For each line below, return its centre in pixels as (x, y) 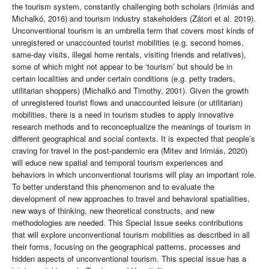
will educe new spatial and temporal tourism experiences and (117, 163)
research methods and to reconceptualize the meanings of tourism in (131, 127)
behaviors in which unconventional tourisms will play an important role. (134, 175)
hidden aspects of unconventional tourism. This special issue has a (129, 259)
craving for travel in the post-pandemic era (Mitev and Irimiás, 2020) (130, 151)
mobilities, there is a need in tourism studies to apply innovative (123, 115)
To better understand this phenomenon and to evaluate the (113, 187)
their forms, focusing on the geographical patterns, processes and (126, 247)
